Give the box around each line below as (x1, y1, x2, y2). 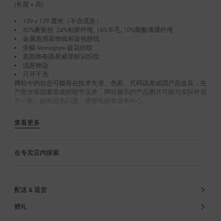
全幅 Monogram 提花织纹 (23, 43, 93, 51)
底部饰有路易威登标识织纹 (23, 52, 100, 60)
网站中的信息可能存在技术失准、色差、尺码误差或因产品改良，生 (14, 78, 207, 87)
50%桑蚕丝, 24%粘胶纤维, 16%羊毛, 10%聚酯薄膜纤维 (23, 25, 174, 34)
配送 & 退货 (14, 185, 47, 193)
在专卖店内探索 (14, 148, 59, 156)
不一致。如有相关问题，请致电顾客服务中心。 (14, 96, 149, 105)
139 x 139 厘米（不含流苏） (23, 16, 103, 25)
